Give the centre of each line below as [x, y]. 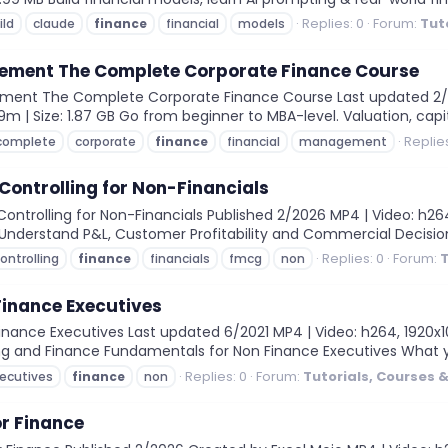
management [343, 141]
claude [54, 24]
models [261, 24]
